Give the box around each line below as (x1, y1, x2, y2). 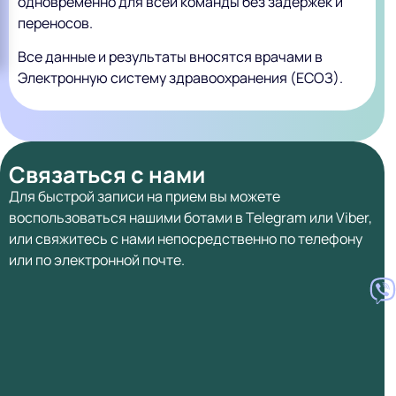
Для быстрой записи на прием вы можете (9, 186, 280, 206)
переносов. (18, 12, 93, 33)
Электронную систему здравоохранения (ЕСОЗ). (18, 68, 343, 88)
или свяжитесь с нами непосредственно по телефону (9, 228, 362, 248)
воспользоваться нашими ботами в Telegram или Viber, (9, 207, 372, 227)
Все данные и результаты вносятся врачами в (18, 47, 323, 67)
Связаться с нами (9, 158, 205, 190)
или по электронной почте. (9, 249, 185, 270)
